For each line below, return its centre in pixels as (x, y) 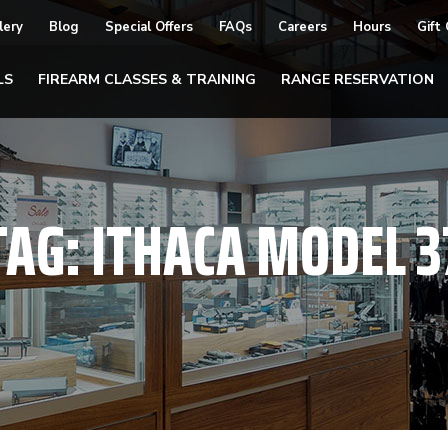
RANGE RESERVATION (357, 79)
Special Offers (149, 27)
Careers (302, 27)
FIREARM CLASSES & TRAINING (147, 79)
